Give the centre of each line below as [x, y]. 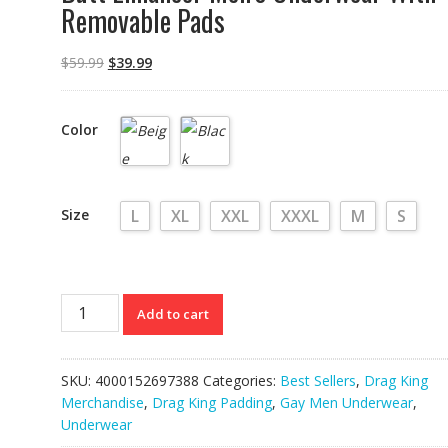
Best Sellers [317, 380]
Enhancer [89, 325]
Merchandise [102, 402]
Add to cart [172, 313]
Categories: [241, 380]
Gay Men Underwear [346, 402]
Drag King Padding [211, 402]
